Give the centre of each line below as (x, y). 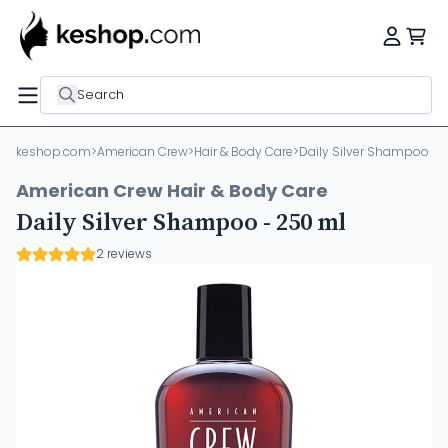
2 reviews (124, 253)
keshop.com (53, 151)
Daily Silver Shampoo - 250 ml (181, 223)
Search (100, 94)
